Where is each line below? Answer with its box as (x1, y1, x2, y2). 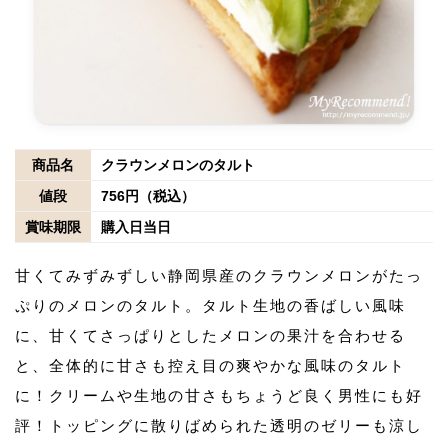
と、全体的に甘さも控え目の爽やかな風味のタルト (15, 356, 406, 374)
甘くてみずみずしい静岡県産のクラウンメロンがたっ (15, 266, 423, 284)
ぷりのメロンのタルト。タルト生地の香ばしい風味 (15, 296, 406, 314)
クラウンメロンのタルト (101, 156, 255, 173)
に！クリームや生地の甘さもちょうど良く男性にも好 (15, 386, 423, 404)
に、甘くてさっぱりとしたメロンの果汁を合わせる (15, 326, 406, 344)
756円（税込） (101, 187, 195, 204)
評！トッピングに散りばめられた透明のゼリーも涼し (15, 416, 423, 434)
